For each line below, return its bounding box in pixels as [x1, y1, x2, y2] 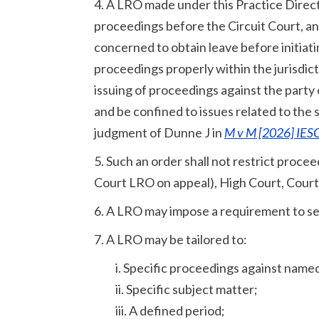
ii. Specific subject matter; [115, 281, 258, 297]
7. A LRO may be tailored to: [94, 231, 247, 247]
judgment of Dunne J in [94, 125, 224, 140]
